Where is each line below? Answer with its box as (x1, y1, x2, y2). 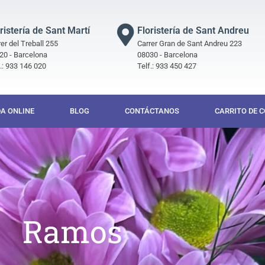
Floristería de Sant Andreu (137, 24, 249, 36)
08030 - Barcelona (137, 50, 198, 59)
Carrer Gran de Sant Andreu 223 (137, 38, 242, 48)
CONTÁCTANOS (125, 106, 179, 115)
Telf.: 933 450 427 (137, 61, 196, 70)
